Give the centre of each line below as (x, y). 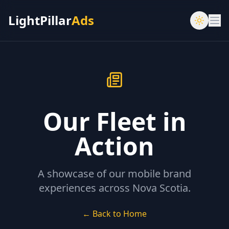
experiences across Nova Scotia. (114, 188)
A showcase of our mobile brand (114, 174)
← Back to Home (114, 214)
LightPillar (40, 20)
